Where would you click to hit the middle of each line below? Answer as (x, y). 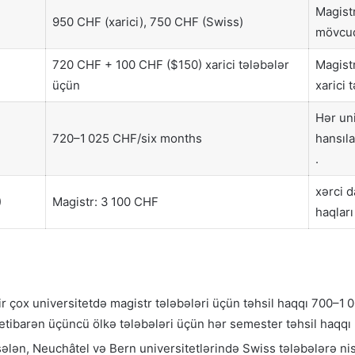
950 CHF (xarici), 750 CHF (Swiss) (147, 21)
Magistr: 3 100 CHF (105, 201)
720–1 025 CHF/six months (127, 138)
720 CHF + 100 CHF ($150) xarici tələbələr (170, 64)
